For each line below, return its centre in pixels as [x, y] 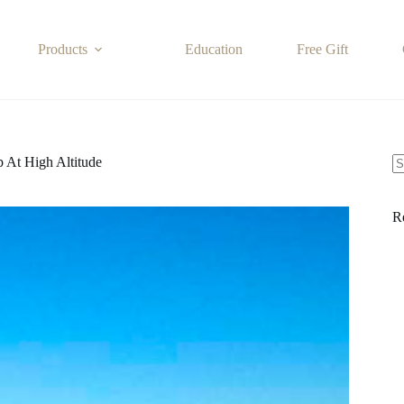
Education [214, 49]
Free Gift [323, 49]
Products [63, 49]
